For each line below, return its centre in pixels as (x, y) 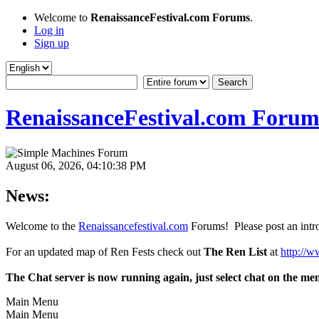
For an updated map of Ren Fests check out (105, 251)
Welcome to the (42, 226)
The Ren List (235, 251)
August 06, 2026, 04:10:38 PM (76, 165)
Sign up (52, 43)
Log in (49, 30)
